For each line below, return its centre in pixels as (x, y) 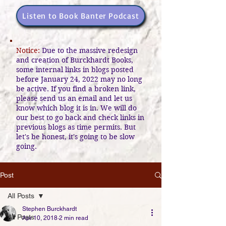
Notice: (29, 50)
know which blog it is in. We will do (76, 108)
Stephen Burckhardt (49, 209)
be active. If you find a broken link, (76, 89)
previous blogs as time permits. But (76, 127)
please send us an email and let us (74, 98)
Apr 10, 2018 (40, 218)
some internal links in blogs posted (75, 70)
